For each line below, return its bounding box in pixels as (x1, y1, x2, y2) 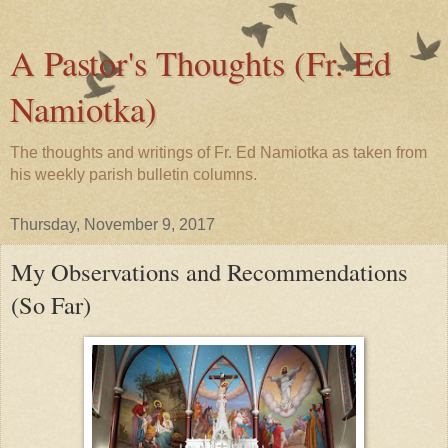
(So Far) (11, 288, 91, 321)
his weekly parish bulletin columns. (10, 166, 257, 183)
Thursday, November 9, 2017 (10, 216, 215, 233)
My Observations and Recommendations (11, 255, 408, 288)
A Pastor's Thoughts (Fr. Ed (10, 40, 391, 86)
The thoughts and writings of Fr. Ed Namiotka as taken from (10, 144, 427, 161)
